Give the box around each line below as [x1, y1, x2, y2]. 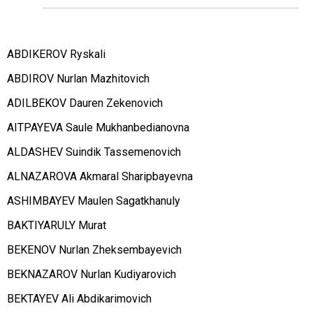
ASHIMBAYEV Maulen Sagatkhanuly [7, 194, 180, 208]
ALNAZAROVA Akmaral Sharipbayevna [7, 170, 193, 184]
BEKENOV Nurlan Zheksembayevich [7, 243, 182, 257]
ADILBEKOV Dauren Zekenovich [7, 96, 163, 110]
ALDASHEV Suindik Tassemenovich [7, 145, 181, 159]
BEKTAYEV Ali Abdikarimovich [7, 292, 152, 306]
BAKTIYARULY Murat [7, 219, 106, 233]
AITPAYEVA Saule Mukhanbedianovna [7, 121, 189, 135]
